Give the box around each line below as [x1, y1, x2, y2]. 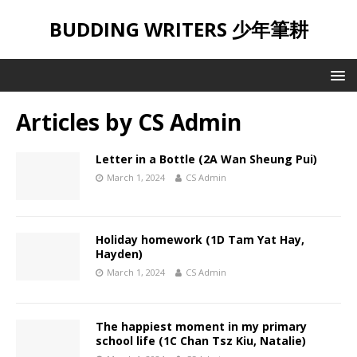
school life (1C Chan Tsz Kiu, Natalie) [96, 333, 306, 349]
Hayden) [96, 246, 143, 262]
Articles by [16, 107, 138, 137]
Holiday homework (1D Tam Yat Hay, [96, 232, 304, 248]
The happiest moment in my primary [96, 319, 307, 335]
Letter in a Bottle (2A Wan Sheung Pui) [96, 151, 317, 167]
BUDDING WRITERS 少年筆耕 [49, 16, 308, 42]
